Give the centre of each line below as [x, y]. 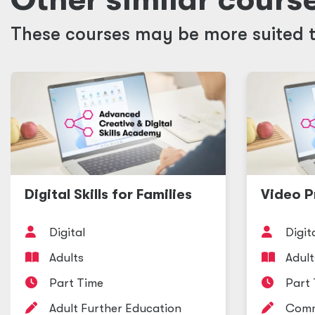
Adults [66, 258]
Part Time [76, 283]
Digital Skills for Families [108, 194]
